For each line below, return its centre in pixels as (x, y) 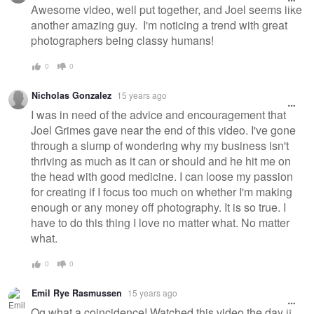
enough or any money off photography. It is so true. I (158, 207)
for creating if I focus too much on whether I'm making (162, 192)
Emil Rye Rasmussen (77, 293)
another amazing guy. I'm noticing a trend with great (159, 25)
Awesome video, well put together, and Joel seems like (166, 10)
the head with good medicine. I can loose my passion (162, 177)
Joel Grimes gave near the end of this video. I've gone (163, 130)
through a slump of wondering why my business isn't (160, 146)
